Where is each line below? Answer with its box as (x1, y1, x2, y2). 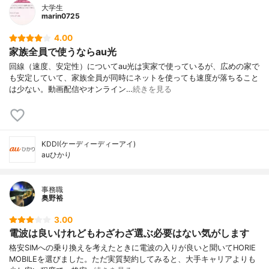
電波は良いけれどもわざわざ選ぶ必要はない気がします (9, 227, 249, 240)
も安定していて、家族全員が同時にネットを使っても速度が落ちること (9, 73, 259, 82)
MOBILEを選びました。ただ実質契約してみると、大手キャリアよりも (9, 255, 256, 264)
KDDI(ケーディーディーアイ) (41, 139, 136, 148)
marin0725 (41, 11, 80, 21)
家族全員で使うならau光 (9, 45, 116, 58)
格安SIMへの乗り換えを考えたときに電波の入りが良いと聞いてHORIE (9, 243, 256, 253)
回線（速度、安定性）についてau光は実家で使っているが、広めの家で (9, 61, 259, 71)
